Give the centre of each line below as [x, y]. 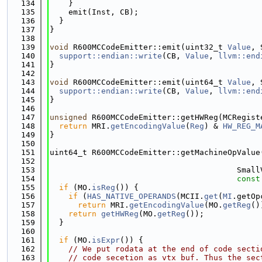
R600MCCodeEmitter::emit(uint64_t [148, 82]
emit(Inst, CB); [94, 12]
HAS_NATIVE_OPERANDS [132, 196]
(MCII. [190, 196]
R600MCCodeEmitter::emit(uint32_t [148, 47]
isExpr [106, 240]
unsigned [68, 117]
